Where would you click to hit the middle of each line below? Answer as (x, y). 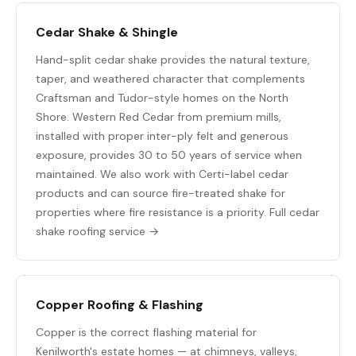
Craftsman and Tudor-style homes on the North (162, 98)
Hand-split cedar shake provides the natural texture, (173, 60)
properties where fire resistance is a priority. (153, 212)
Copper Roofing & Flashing (120, 305)
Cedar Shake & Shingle (107, 32)
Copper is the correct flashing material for (146, 332)
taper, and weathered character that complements (170, 79)
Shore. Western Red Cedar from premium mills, (159, 117)
